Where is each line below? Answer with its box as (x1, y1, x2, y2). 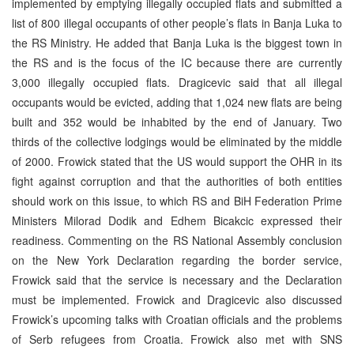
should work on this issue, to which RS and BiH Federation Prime (12, 192, 342, 209)
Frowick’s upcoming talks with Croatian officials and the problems (12, 311, 342, 327)
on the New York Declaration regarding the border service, (12, 251, 342, 268)
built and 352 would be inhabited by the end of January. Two (12, 113, 342, 130)
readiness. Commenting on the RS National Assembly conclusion (12, 232, 342, 248)
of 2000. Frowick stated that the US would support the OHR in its (12, 153, 342, 169)
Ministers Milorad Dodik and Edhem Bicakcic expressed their (12, 212, 342, 228)
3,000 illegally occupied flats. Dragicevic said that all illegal (12, 73, 342, 90)
